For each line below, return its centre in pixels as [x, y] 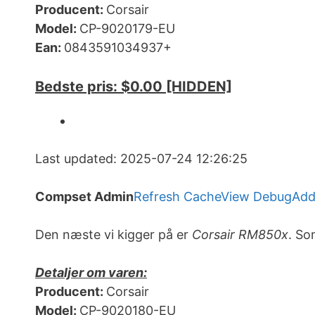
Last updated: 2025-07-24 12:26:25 [141, 159]
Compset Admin [84, 197]
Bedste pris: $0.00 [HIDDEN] [134, 87]
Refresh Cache [177, 197]
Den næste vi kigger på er [114, 235]
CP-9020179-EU [127, 29]
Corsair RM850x [240, 235]
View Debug [256, 197]
